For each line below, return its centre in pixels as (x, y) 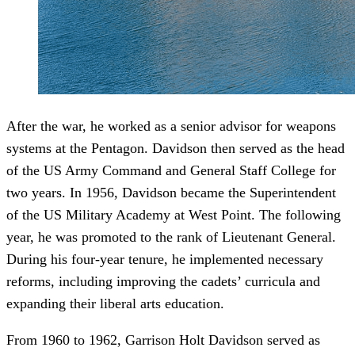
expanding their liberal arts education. (115, 304)
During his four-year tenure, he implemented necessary (165, 260)
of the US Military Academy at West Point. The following (174, 215)
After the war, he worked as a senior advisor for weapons (171, 126)
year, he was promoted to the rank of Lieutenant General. (171, 237)
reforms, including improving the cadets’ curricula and (163, 282)
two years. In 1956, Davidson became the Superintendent (171, 193)
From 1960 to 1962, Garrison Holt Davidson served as (163, 340)
